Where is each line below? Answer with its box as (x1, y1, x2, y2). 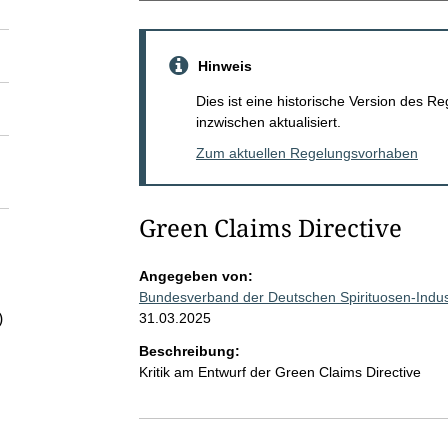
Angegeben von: (138, 267, 253, 284)
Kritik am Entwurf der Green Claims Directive (138, 363, 421, 380)
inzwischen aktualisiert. (195, 113, 341, 130)
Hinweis (197, 57, 252, 74)
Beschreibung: (138, 342, 240, 359)
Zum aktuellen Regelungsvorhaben (195, 144, 418, 161)
